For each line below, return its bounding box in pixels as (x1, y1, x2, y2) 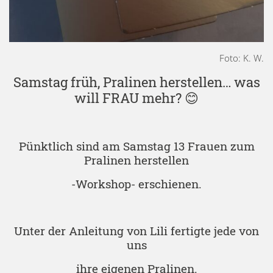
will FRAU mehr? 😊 (74, 89, 199, 107)
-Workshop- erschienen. (71, 176, 202, 192)
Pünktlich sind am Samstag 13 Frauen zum (18, 138, 255, 154)
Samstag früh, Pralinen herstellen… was (13, 73, 260, 91)
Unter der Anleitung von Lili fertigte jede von (14, 223, 259, 239)
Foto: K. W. (219, 52, 264, 65)
